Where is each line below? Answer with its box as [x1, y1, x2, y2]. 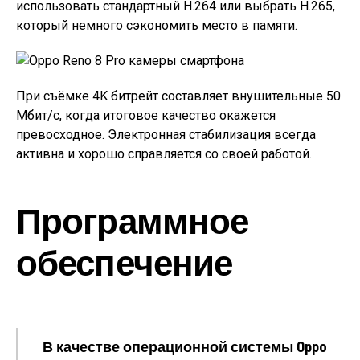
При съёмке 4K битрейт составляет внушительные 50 [16, 88, 341, 104]
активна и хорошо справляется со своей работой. [16, 145, 312, 162]
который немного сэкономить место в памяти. [16, 17, 297, 33]
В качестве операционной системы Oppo [43, 337, 327, 355]
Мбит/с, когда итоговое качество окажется [16, 107, 276, 123]
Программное [16, 198, 249, 241]
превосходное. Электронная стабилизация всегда [16, 126, 316, 142]
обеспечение [16, 239, 233, 283]
